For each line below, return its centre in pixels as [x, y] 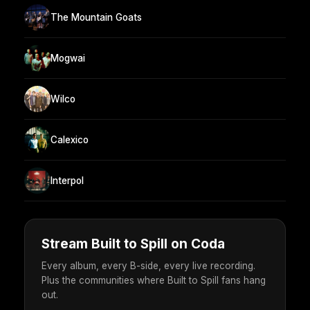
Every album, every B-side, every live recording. [148, 266]
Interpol [67, 180]
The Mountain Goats [96, 17]
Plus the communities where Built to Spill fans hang [154, 281]
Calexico [70, 139]
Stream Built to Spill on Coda [133, 244]
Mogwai [68, 58]
